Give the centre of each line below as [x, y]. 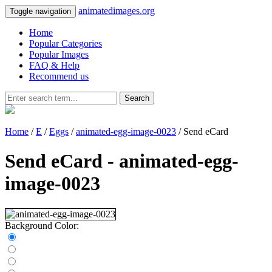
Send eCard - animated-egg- [122, 161]
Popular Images [59, 54]
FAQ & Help [54, 65]
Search [137, 98]
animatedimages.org [117, 11]
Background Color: [42, 225]
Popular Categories [66, 43]
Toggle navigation [40, 11]
